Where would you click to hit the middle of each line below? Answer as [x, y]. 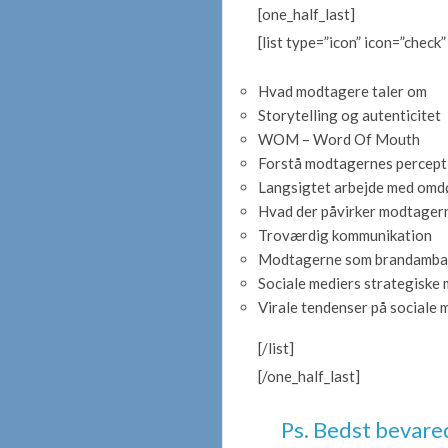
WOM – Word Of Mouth [339, 138]
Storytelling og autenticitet [349, 114]
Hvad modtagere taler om [342, 90]
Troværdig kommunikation [345, 234]
